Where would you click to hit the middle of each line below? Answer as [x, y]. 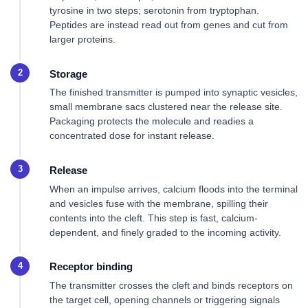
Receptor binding [91, 267]
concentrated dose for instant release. [132, 136]
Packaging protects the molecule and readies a [152, 121]
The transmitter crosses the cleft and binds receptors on [171, 286]
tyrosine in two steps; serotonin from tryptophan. [154, 10]
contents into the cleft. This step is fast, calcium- [154, 218]
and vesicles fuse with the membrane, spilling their [159, 203]
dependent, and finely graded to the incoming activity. [165, 232]
